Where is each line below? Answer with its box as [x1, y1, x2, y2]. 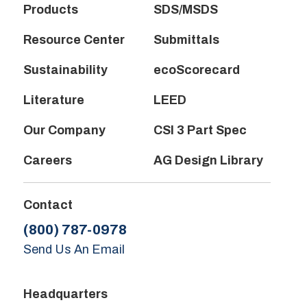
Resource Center [23, 33, 125, 47]
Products [23, 3, 78, 17]
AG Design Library [153, 153, 264, 168]
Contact [23, 198, 73, 212]
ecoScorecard [153, 63, 241, 77]
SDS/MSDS [153, 3, 219, 17]
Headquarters [23, 287, 108, 302]
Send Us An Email [23, 243, 125, 257]
